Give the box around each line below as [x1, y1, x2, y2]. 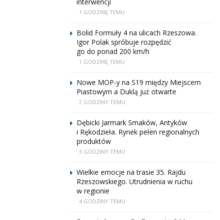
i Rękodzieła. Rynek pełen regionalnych [77, 127, 199, 137]
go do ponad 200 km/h [77, 47, 149, 56]
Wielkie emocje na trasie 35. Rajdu [77, 167, 186, 177]
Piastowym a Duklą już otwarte [77, 87, 176, 96]
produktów [77, 137, 111, 146]
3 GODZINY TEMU [79, 148, 125, 155]
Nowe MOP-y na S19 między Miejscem [77, 78, 201, 87]
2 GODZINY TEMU [79, 98, 125, 106]
